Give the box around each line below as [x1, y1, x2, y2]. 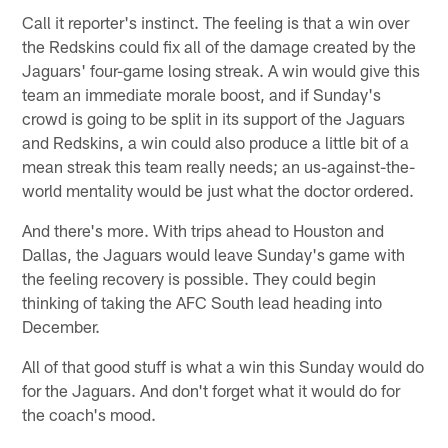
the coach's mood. [22, 403, 157, 424]
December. [22, 315, 101, 336]
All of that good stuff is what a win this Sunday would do [22, 355, 425, 376]
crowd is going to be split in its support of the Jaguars [22, 107, 406, 128]
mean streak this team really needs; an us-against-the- [22, 155, 416, 176]
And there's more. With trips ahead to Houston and [22, 219, 385, 240]
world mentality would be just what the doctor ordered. [22, 179, 415, 200]
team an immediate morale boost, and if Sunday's [22, 83, 382, 104]
